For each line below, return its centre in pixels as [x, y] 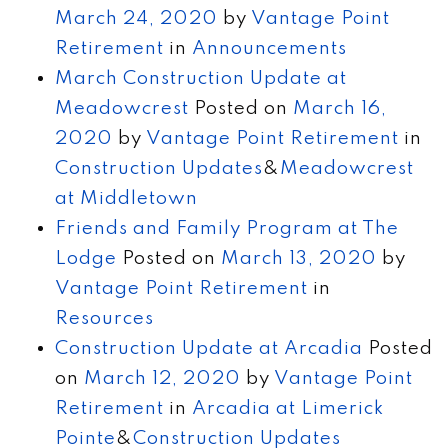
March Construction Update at [201, 78]
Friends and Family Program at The [227, 228]
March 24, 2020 [136, 18]
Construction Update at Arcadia [209, 348]
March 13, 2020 [299, 258]
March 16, [340, 108]
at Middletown [126, 198]
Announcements [269, 48]
